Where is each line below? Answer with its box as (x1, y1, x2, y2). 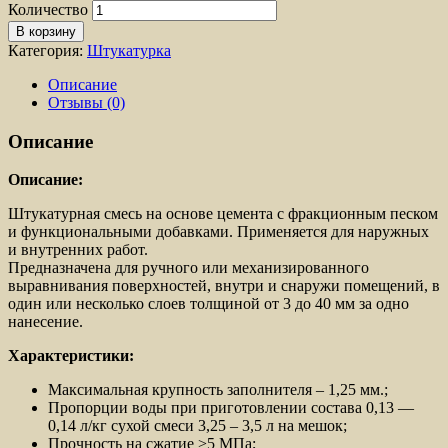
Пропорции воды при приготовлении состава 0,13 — (48, 399, 414, 417)
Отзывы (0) (48, 93, 125, 111)
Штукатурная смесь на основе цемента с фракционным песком (8, 205, 438, 223)
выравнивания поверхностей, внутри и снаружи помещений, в (8, 277, 440, 295)
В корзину (16, 23, 76, 39)
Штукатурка (87, 41, 171, 59)
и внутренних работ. (8, 241, 148, 259)
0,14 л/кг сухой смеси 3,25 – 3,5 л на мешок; (48, 417, 347, 435)
